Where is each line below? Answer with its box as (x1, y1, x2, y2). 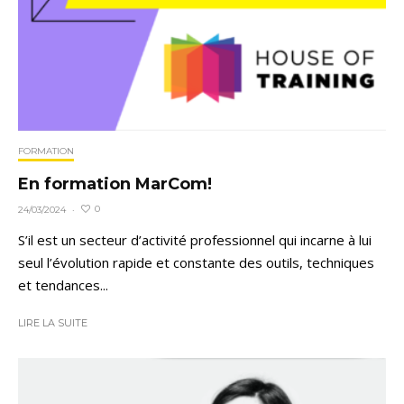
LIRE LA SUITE (18, 316, 87, 329)
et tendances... (18, 275, 108, 294)
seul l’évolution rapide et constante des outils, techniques (18, 252, 374, 271)
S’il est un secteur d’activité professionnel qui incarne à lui (18, 230, 372, 249)
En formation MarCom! (18, 173, 212, 194)
